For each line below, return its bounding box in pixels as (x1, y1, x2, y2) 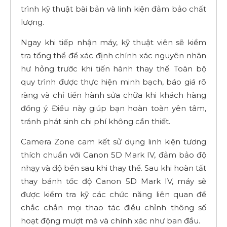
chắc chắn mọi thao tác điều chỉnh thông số (21, 202, 206, 212)
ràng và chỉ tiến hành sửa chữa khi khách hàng (21, 90, 206, 100)
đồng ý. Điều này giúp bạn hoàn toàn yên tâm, (21, 103, 206, 113)
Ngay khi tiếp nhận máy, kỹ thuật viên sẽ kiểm (21, 37, 206, 47)
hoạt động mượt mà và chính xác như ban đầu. (21, 215, 200, 225)
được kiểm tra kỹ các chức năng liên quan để (21, 189, 206, 199)
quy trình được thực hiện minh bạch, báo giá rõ (21, 77, 206, 87)
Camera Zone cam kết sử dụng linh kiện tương (21, 136, 206, 146)
